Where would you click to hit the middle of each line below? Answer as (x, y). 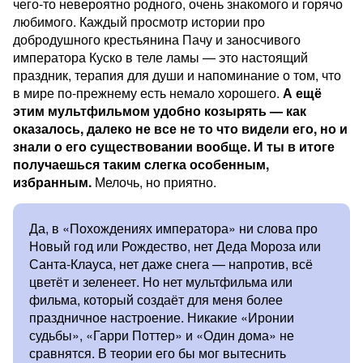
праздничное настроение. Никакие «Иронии (162, 317)
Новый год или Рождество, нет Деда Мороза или (175, 246)
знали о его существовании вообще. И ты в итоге (174, 146)
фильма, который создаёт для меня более (156, 299)
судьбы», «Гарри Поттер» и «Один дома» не (162, 335)
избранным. (52, 182)
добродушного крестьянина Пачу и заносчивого (157, 39)
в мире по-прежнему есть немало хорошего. (148, 93)
